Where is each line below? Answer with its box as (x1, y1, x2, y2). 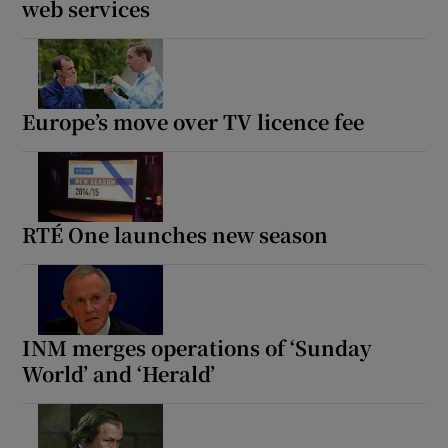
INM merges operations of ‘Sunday (22, 332, 373, 362)
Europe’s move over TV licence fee (22, 106, 365, 136)
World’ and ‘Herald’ (22, 358, 216, 388)
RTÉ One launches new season (22, 219, 329, 249)
